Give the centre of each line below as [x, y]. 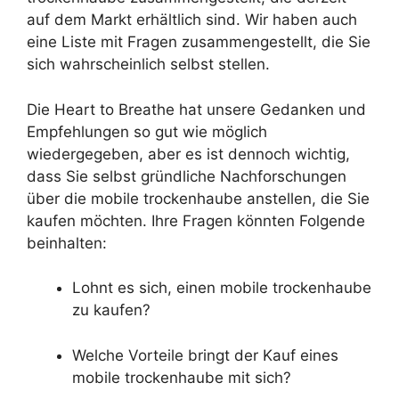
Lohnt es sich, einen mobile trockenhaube [222, 288]
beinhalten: [67, 243]
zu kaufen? [111, 310]
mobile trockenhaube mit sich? [182, 377]
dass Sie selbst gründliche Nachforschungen [187, 176]
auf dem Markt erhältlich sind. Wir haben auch [192, 20]
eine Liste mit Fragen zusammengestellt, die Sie [199, 42]
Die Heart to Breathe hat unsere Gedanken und [196, 109]
